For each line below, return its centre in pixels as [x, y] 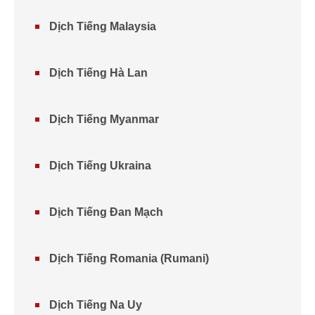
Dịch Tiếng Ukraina [100, 166]
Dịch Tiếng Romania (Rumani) [129, 258]
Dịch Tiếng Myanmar [104, 119]
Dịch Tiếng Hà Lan [98, 73]
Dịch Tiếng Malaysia [103, 26]
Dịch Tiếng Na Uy [96, 305]
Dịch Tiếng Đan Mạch [106, 212]
